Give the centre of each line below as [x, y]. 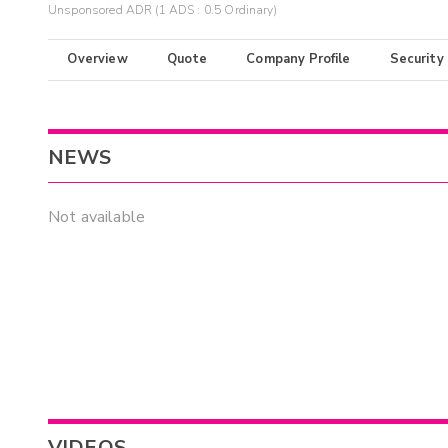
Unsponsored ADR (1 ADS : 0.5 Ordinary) [162, 10]
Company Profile [298, 59]
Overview [97, 59]
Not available [96, 217]
